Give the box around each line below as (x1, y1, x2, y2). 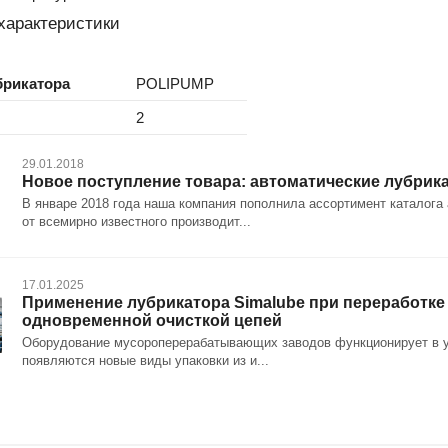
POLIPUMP (135, 74, 214, 92)
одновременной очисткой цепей (21, 311, 282, 329)
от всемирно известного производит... (21, 214, 251, 230)
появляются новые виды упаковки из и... (21, 353, 269, 369)
